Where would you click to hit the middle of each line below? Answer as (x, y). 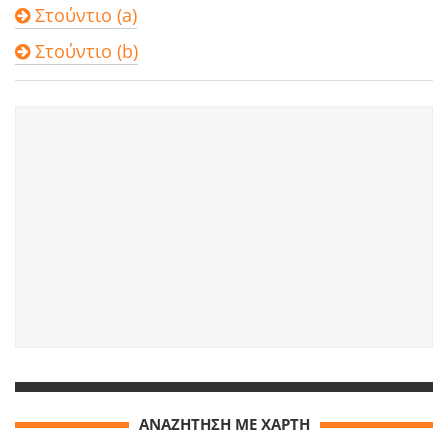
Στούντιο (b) (84, 51)
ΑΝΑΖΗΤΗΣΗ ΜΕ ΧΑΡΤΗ (224, 424)
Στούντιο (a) (83, 15)
